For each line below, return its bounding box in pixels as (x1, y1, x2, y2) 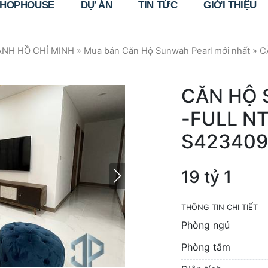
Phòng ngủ (181, 219, 230, 231)
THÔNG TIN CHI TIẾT (181, 203, 258, 212)
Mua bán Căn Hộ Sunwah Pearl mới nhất (84, 45, 250, 56)
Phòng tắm (181, 241, 230, 253)
